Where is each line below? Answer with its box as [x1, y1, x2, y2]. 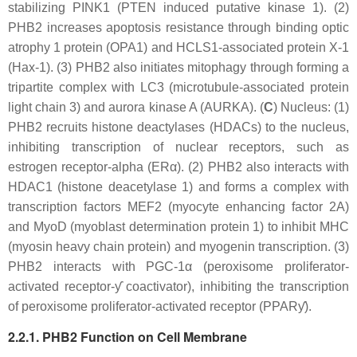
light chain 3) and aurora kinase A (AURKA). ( [8, 100, 264, 114]
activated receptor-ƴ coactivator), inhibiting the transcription [8, 279, 349, 293]
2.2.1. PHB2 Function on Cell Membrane [8, 327, 247, 346]
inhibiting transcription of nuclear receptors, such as [8, 139, 349, 154]
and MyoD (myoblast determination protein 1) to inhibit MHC [8, 219, 349, 233]
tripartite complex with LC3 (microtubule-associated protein [8, 80, 349, 94]
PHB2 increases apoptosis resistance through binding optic [8, 20, 349, 34]
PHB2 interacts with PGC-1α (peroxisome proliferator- [8, 259, 349, 273]
